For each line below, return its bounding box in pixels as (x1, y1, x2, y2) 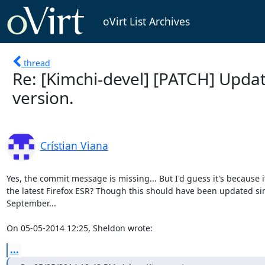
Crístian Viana (40, 138, 108, 153)
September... (6, 197, 56, 209)
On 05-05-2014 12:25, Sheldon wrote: (6, 222, 153, 234)
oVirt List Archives (102, 14, 190, 29)
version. (12, 86, 74, 109)
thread (24, 57, 50, 69)
